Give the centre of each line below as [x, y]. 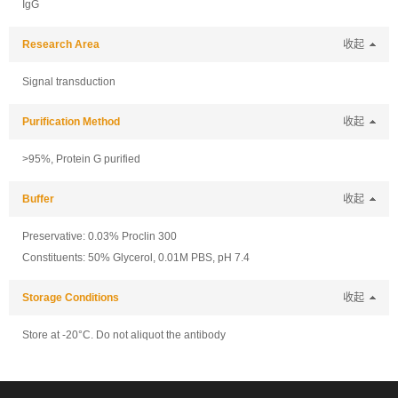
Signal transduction [69, 82]
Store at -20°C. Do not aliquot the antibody [124, 335]
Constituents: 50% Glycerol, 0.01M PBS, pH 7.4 [136, 258]
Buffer [38, 199]
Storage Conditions [71, 298]
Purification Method [71, 122]
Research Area [61, 44]
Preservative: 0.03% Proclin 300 [99, 236]
